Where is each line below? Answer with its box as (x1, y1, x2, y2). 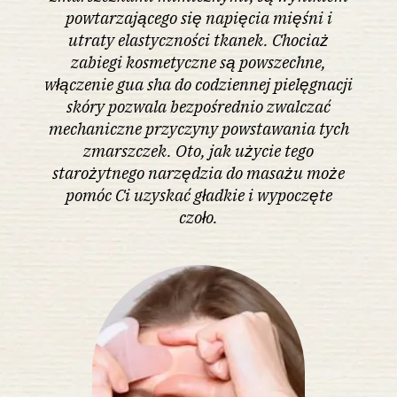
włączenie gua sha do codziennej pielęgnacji (44, 73, 353, 95)
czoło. (179, 206, 218, 228)
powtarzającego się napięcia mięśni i (65, 6, 332, 28)
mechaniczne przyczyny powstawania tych (48, 117, 349, 139)
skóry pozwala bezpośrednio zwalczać (66, 95, 331, 117)
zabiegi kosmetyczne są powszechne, (71, 51, 326, 73)
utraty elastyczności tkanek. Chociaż (68, 28, 329, 51)
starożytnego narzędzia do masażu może (52, 161, 345, 183)
